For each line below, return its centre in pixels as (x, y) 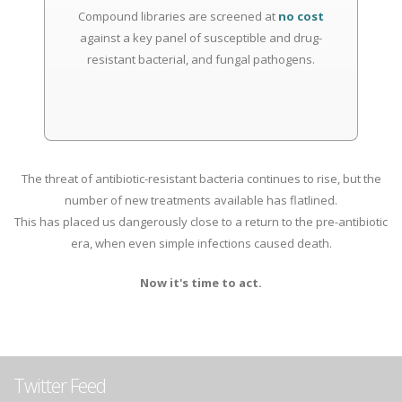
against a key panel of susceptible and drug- (201, 38)
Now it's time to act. (201, 283)
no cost (301, 16)
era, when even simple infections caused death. (201, 243)
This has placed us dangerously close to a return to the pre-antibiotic (201, 222)
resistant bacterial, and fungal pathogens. (201, 59)
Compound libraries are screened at (178, 16)
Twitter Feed (60, 385)
